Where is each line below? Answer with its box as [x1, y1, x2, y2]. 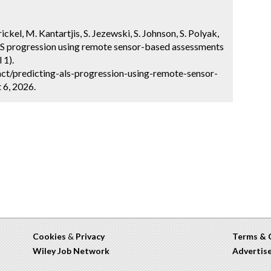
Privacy [76, 231, 105, 241]
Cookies [33, 231, 66, 241]
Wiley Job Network [33, 246, 109, 256]
